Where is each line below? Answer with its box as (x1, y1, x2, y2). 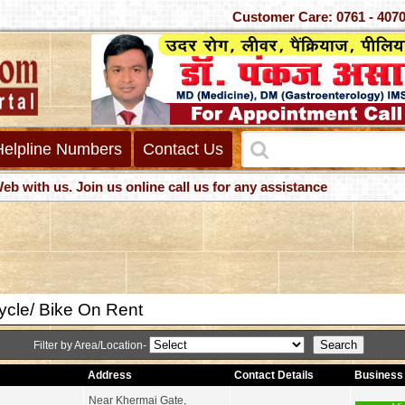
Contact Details (233, 369, 314, 381)
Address (87, 369, 132, 381)
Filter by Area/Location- (33, 339, 149, 352)
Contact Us (143, 140, 223, 158)
